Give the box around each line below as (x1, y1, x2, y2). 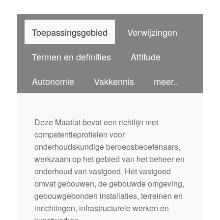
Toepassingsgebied (32, 26, 108, 39)
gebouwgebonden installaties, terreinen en (34, 190, 183, 202)
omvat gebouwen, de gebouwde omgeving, (34, 178, 184, 190)
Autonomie (32, 75, 74, 88)
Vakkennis (94, 75, 134, 88)
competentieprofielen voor (34, 129, 125, 140)
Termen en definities (32, 50, 111, 63)
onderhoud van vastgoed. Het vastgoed (34, 165, 171, 177)
